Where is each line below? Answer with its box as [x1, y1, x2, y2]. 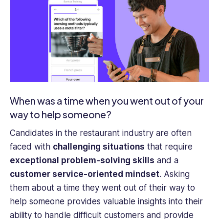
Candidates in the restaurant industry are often [10, 128, 192, 138]
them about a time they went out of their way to [10, 182, 195, 193]
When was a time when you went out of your [10, 94, 204, 107]
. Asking [159, 169, 190, 179]
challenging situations [53, 141, 145, 152]
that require [145, 141, 193, 152]
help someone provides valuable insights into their [10, 196, 203, 206]
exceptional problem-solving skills [10, 155, 154, 165]
